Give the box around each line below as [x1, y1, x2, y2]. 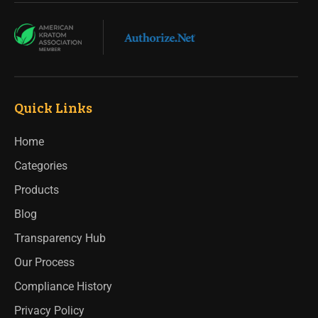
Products [14, 183, 59, 197]
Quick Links [14, 97, 92, 118]
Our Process [14, 256, 75, 270]
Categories [14, 159, 67, 173]
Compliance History [14, 280, 112, 294]
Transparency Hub [14, 231, 106, 246]
